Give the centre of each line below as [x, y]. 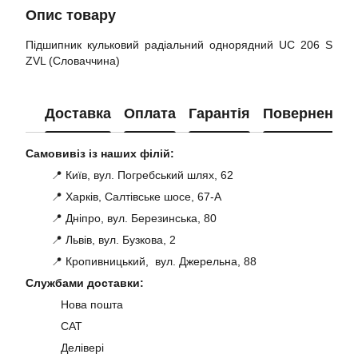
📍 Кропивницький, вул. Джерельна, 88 [141, 262]
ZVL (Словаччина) [73, 61]
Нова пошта [89, 305]
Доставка [78, 113]
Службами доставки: [85, 283]
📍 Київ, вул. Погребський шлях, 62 [129, 175]
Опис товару [71, 16]
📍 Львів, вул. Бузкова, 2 [101, 240]
